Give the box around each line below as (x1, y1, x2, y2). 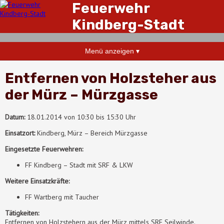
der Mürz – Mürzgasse (5, 86, 158, 103)
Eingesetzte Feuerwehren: (5, 144, 83, 153)
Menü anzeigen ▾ (84, 47, 139, 55)
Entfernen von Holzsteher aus (5, 69, 216, 86)
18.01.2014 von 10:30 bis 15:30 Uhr (27, 112, 136, 121)
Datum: (5, 112, 27, 121)
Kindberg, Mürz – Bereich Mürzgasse (35, 128, 147, 137)
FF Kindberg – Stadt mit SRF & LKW (25, 160, 133, 169)
